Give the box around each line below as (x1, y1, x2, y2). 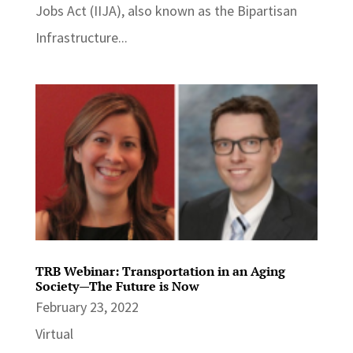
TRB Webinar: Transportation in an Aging (35, 262, 285, 281)
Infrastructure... (35, 28, 128, 46)
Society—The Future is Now (35, 277, 199, 295)
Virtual (35, 325, 73, 344)
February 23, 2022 (35, 298, 139, 317)
